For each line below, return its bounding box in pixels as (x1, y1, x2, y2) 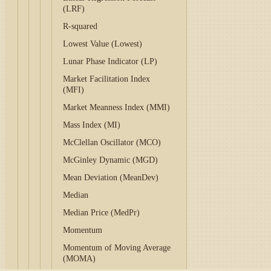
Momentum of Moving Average (63, 243, 171, 252)
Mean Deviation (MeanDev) (63, 173, 159, 182)
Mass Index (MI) (63, 120, 121, 129)
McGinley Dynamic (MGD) (63, 155, 158, 165)
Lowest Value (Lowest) (63, 39, 143, 48)
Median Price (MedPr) (63, 208, 140, 217)
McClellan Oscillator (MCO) (63, 138, 162, 147)
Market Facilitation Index (63, 74, 151, 83)
